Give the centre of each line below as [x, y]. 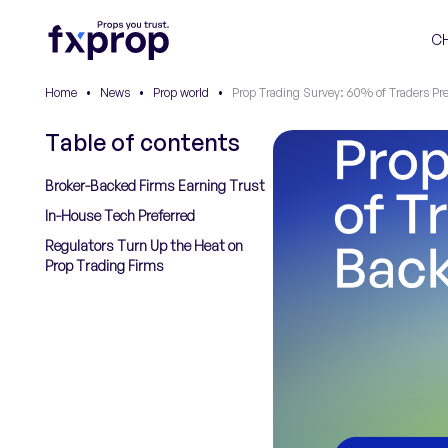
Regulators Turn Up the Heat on [144, 245]
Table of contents [142, 142]
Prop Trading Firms [104, 265]
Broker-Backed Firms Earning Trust [155, 185]
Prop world [181, 92]
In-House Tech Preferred [120, 215]
